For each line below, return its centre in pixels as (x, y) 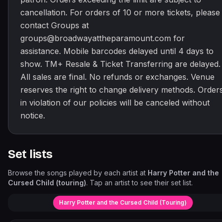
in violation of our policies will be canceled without (115, 103)
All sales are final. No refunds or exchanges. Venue (117, 77)
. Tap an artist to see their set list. (139, 183)
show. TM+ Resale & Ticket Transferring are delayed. (120, 64)
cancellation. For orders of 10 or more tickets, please (120, 12)
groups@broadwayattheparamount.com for (103, 38)
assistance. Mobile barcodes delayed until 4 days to (117, 51)
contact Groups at (55, 25)
